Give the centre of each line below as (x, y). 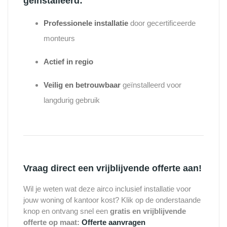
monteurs (59, 39)
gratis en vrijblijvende (148, 211)
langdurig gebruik (72, 100)
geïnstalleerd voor (151, 85)
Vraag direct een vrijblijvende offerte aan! (112, 168)
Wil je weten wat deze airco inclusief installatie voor (107, 189)
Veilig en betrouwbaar (82, 85)
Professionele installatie (86, 23)
